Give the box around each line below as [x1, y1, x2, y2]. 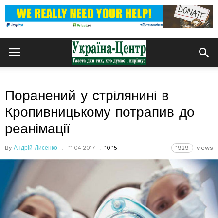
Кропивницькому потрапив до [5, 104, 195, 120]
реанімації [5, 121, 70, 137]
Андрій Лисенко [14, 145, 57, 151]
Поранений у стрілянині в [5, 88, 169, 104]
